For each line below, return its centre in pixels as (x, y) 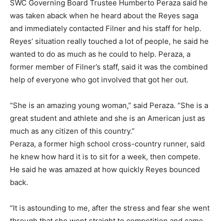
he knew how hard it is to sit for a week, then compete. (105, 157)
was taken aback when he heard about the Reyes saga (104, 16)
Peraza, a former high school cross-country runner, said (107, 144)
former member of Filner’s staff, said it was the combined (109, 67)
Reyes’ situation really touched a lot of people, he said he (109, 41)
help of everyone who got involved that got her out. (99, 80)
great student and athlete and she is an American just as (108, 118)
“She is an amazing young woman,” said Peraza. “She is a (109, 106)
